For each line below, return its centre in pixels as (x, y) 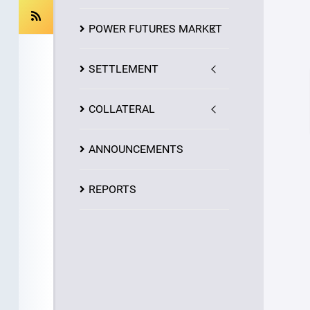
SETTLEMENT (123, 69)
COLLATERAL (121, 109)
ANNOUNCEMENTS (136, 149)
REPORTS (112, 189)
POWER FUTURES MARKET (155, 29)
